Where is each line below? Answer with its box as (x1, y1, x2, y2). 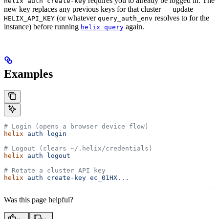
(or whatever (55, 13, 98, 22)
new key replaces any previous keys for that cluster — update (4, 4, 193, 13)
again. (124, 22, 144, 31)
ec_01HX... (86, 174, 129, 182)
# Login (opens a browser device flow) (4, 123, 149, 131)
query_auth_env (98, 14, 153, 22)
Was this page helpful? (4, 196, 73, 204)
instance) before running (4, 22, 81, 31)
